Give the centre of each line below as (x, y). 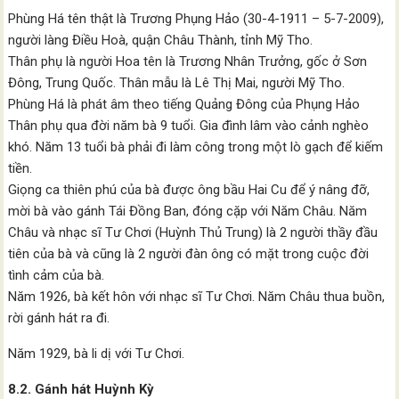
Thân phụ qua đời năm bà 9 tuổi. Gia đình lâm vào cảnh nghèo (189, 126)
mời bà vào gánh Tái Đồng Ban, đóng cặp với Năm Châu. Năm (188, 211)
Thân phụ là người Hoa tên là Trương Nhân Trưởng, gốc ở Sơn (188, 61)
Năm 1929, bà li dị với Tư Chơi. (97, 354)
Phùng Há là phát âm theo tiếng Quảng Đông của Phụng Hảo (184, 104)
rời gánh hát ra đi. (59, 318)
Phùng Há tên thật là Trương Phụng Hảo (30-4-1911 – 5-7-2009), (196, 19)
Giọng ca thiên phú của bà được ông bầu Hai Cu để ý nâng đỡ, (189, 190)
